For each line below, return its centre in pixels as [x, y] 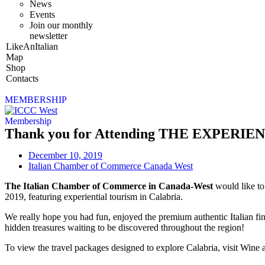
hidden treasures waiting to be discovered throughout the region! [125, 227]
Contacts [22, 78]
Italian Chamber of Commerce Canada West [111, 166]
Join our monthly [61, 25]
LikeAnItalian [32, 46]
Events [42, 14]
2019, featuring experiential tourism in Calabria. [94, 196]
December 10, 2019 [65, 155]
